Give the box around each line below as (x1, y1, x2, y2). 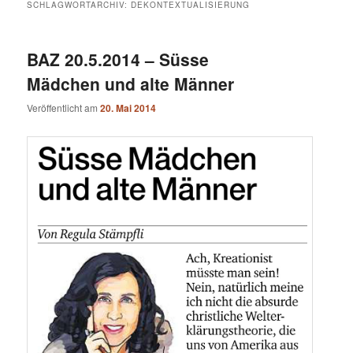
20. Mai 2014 (100, 101, 157, 116)
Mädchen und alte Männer (27, 71, 235, 95)
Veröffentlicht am (27, 101, 101, 115)
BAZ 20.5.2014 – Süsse (27, 46, 210, 71)
